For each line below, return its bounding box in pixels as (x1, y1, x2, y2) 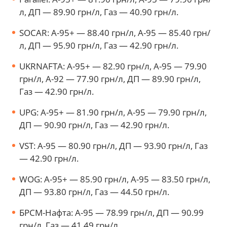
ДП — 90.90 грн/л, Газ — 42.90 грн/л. (19, 119, 169, 131)
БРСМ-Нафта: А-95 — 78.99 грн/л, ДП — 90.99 (19, 206, 204, 218)
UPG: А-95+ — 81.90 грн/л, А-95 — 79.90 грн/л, (19, 106, 207, 118)
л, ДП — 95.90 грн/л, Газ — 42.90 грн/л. (19, 39, 180, 51)
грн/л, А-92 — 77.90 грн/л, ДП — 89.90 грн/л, (19, 72, 201, 85)
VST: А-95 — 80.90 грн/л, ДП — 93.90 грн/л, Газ (19, 139, 208, 152)
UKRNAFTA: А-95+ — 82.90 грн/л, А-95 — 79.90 (19, 60, 207, 72)
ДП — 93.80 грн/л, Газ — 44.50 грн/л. (19, 185, 171, 198)
